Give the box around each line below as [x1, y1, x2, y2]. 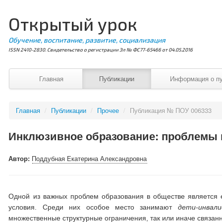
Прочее [97, 106, 119, 115]
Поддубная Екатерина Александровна [32, 154, 147, 163]
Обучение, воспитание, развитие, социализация [8, 36, 166, 44]
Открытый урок [8, 13, 138, 34]
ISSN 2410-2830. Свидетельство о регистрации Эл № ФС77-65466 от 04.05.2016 [8, 47, 193, 53]
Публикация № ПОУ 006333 [130, 106, 212, 115]
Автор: [8, 154, 32, 163]
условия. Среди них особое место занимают [8, 203, 178, 211]
